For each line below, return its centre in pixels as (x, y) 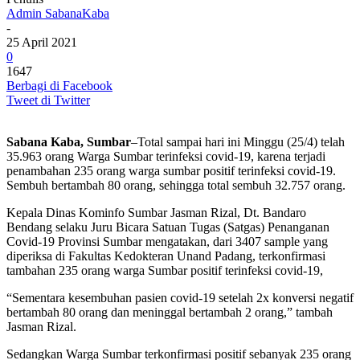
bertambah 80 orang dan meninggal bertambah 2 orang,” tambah (170, 312)
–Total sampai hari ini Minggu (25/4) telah (238, 141)
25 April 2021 (42, 42)
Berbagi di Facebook (59, 85)
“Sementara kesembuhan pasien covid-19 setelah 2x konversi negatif (180, 297)
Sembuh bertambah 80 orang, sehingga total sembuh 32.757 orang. (176, 185)
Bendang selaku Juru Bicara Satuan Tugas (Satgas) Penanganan (168, 227)
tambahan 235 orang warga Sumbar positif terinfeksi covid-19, (165, 270)
